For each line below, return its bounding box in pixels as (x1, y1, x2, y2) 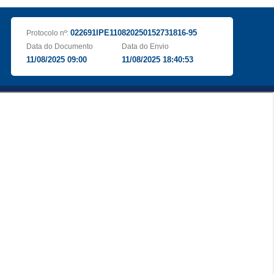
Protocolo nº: (26, 29, 70, 37)
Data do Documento (26, 42, 93, 51)
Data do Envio (122, 42, 169, 51)
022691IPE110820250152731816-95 (70, 28, 197, 37)
